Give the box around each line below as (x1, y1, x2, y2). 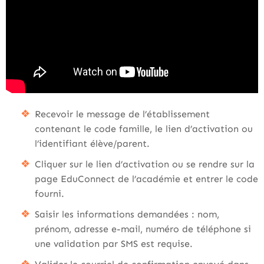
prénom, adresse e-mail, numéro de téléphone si (35, 223, 251, 235)
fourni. (35, 188, 64, 199)
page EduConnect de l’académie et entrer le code (35, 173, 258, 184)
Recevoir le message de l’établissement (35, 108, 210, 120)
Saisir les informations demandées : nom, (35, 209, 219, 220)
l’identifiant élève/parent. (35, 138, 150, 149)
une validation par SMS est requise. (35, 238, 193, 249)
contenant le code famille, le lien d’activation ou (35, 123, 253, 134)
